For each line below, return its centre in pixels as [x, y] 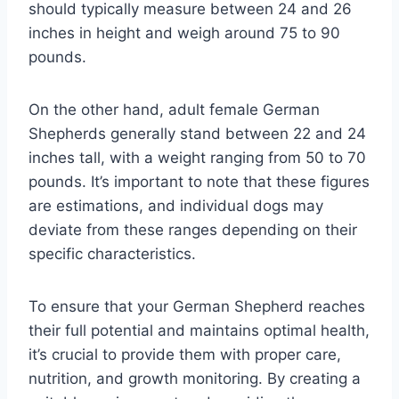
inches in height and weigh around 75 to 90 [184, 33]
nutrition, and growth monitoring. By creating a [195, 378]
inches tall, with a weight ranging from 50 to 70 [197, 157]
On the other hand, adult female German [174, 109]
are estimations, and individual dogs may [176, 205]
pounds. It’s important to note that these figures [199, 181]
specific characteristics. [112, 253]
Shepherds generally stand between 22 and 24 [197, 133]
